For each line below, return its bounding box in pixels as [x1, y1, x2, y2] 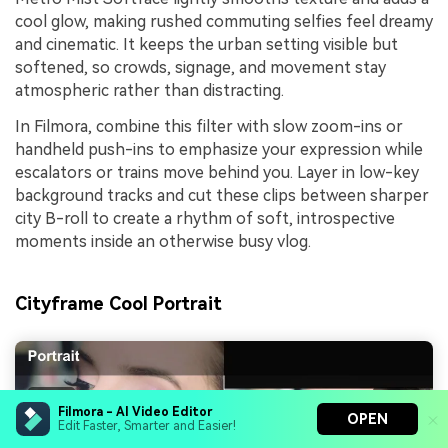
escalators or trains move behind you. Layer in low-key [15, 163, 419, 183]
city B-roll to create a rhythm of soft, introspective [15, 209, 395, 229]
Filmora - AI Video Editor [58, 405, 212, 419]
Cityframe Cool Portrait [15, 292, 222, 314]
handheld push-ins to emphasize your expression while [15, 140, 423, 160]
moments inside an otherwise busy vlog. [15, 232, 311, 252]
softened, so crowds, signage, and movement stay [15, 58, 386, 78]
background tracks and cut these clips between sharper [15, 186, 429, 206]
